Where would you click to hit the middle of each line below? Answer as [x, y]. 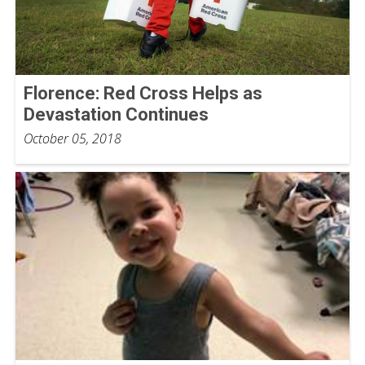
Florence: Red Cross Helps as [143, 94]
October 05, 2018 [73, 139]
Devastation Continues [116, 115]
